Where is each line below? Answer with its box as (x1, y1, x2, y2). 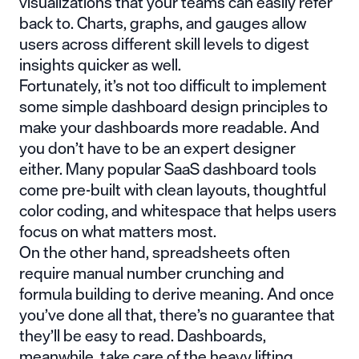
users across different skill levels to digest (19, 30, 309, 57)
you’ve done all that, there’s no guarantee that (19, 301, 335, 328)
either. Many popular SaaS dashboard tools (19, 155, 317, 182)
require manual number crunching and (19, 259, 284, 286)
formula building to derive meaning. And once (19, 280, 334, 307)
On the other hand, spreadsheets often (19, 238, 290, 265)
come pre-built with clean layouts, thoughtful (19, 175, 326, 203)
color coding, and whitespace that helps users (19, 196, 337, 224)
